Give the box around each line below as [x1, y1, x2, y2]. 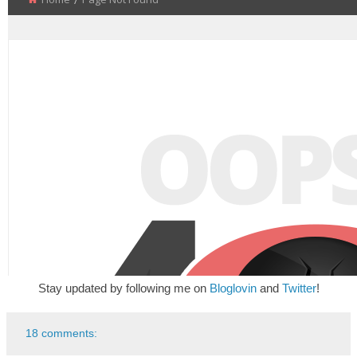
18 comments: [25, 327, 98, 340]
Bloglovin [209, 281, 257, 296]
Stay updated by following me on [37, 281, 210, 296]
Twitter [281, 281, 316, 296]
